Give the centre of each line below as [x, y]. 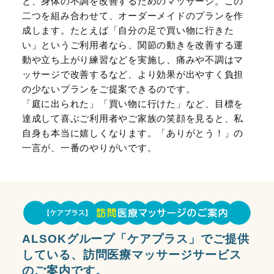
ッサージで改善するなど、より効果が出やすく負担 [133, 74]
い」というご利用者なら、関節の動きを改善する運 [133, 45]
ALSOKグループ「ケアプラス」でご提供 [135, 239]
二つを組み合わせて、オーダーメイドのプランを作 [133, 15]
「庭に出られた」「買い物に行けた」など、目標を [133, 103]
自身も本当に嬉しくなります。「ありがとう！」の [133, 133]
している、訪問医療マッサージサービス [131, 255]
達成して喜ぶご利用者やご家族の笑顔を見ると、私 [133, 118]
